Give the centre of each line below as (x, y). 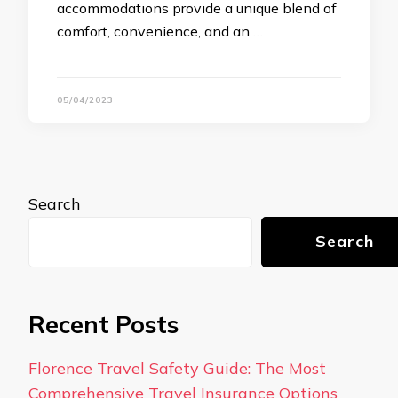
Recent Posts (103, 324)
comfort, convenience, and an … (160, 31)
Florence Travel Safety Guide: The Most (177, 369)
